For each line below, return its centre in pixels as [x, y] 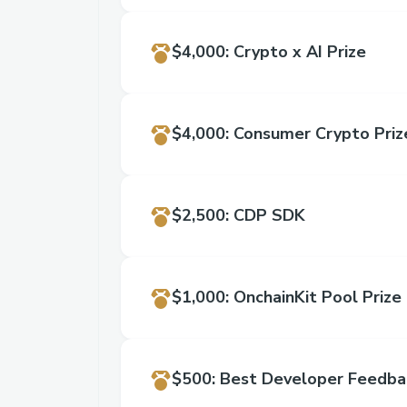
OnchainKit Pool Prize [318, 297]
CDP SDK [269, 215]
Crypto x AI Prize [300, 52]
